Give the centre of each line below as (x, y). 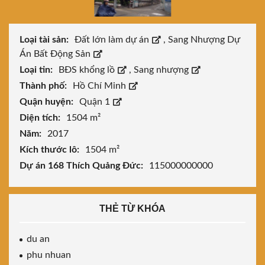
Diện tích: (41, 118)
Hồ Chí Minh (101, 86)
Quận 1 (96, 102)
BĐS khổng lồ (88, 70)
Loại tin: (37, 70)
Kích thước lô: (51, 150)
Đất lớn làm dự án (113, 40)
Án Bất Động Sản (56, 54)
